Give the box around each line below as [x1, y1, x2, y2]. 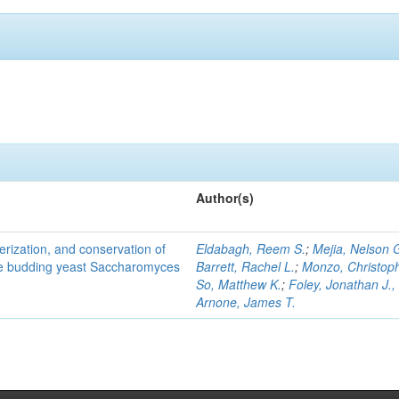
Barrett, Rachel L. [196, 257, 296, 275]
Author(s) [196, 189, 255, 207]
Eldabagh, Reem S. [196, 240, 306, 257]
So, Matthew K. [196, 275, 282, 293]
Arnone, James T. [196, 293, 297, 311]
